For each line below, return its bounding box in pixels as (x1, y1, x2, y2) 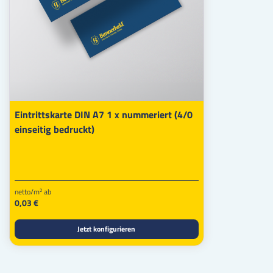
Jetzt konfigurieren (77, 222, 136, 235)
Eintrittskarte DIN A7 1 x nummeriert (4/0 (15, 107, 193, 122)
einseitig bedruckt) (15, 121, 94, 136)
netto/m (15, 185, 40, 197)
